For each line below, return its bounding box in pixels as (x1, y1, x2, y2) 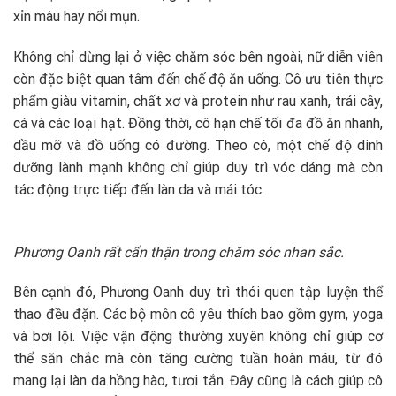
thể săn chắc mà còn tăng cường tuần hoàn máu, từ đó (13, 350, 383, 368)
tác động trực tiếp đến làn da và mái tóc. (13, 180, 264, 198)
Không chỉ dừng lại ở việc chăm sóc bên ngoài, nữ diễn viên (13, 48, 383, 65)
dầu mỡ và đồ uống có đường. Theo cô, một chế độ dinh (13, 136, 383, 154)
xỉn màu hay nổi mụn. (13, 7, 140, 25)
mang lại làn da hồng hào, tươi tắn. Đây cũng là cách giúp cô (13, 372, 383, 390)
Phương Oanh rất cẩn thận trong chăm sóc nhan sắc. (13, 243, 344, 261)
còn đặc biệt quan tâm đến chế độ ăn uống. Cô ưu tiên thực (13, 70, 383, 88)
